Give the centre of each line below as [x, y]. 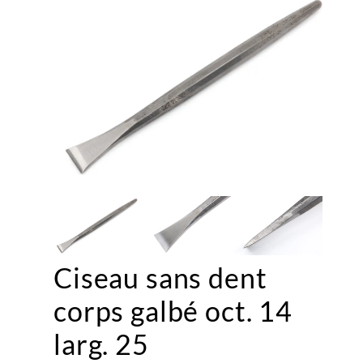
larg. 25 [101, 344]
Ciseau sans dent [160, 278]
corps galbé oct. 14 [173, 311]
